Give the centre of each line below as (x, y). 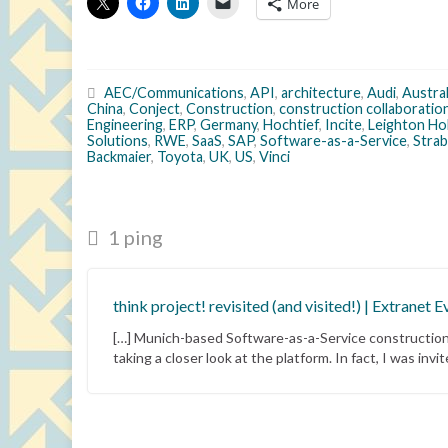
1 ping (133, 237)
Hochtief (291, 124)
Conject (154, 108)
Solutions (117, 140)
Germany (228, 124)
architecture (321, 92)
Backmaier (119, 156)
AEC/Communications (174, 92)
